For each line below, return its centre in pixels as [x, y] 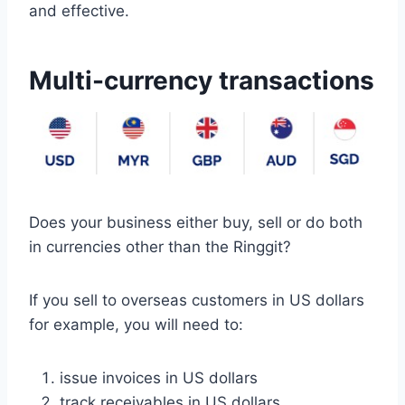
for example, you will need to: [136, 324]
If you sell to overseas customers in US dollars [197, 300]
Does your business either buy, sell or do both [196, 222]
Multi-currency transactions [202, 80]
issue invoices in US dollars [159, 377]
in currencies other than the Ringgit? [160, 246]
